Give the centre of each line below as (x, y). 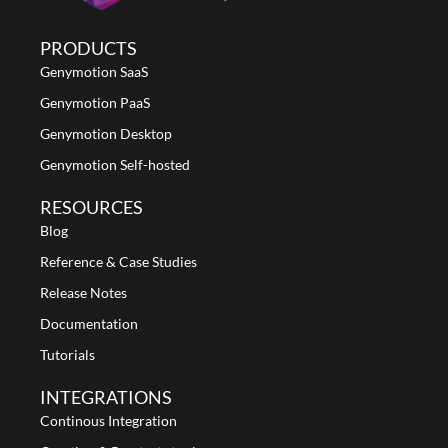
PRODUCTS (88, 48)
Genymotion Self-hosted (115, 164)
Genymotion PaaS (95, 102)
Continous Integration (108, 420)
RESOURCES (91, 207)
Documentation (89, 323)
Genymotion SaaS (94, 71)
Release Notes (83, 292)
